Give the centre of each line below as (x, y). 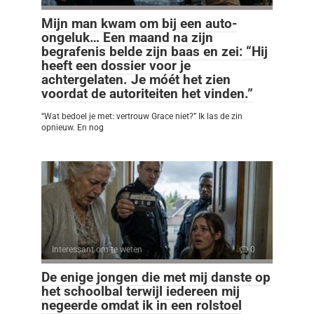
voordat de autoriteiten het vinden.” (147, 94)
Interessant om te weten (97, 250)
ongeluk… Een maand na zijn (127, 38)
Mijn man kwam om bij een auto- (139, 24)
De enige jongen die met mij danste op (156, 278)
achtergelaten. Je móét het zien (136, 80)
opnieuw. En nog (73, 128)
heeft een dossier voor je (116, 66)
